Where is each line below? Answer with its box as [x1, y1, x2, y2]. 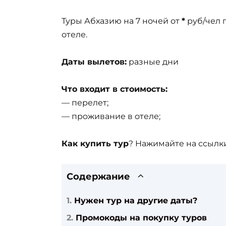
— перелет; [62, 97, 108, 107]
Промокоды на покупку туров [76, 212, 207, 222]
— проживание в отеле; [62, 111, 160, 121]
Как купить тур [62, 139, 129, 149]
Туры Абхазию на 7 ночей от [62, 16, 182, 26]
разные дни [127, 56, 179, 67]
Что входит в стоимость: [62, 84, 167, 94]
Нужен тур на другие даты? [74, 196, 197, 206]
